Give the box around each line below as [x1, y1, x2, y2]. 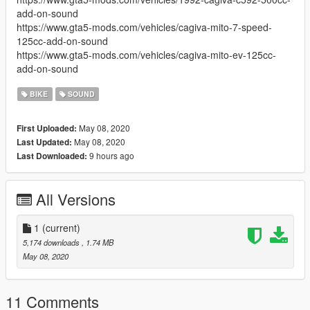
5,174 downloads [23, 236, 82, 248]
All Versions [36, 188, 116, 210]
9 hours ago [87, 149, 134, 161]
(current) [42, 220, 80, 235]
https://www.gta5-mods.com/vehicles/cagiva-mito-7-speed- [17, 19, 272, 34]
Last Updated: [17, 136, 72, 148]
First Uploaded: [17, 122, 77, 134]
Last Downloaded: [17, 149, 87, 162]
